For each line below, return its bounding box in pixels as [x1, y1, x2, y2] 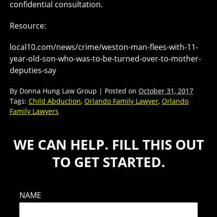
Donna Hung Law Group [19, 86, 97, 95]
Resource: [10, 20, 46, 31]
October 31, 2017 [139, 86, 193, 95]
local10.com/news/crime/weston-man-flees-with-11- [10, 41, 198, 52]
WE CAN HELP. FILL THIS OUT [13, 135, 204, 154]
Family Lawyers [10, 106, 59, 116]
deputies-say [10, 64, 56, 76]
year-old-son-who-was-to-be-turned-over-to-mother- [10, 53, 201, 64]
